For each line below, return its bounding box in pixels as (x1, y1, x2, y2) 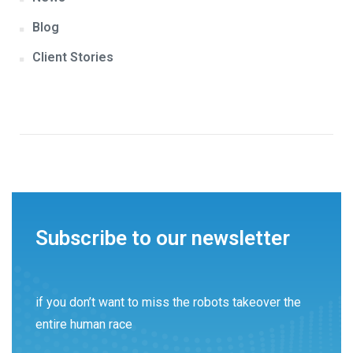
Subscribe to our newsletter (35, 226, 290, 251)
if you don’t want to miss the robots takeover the (35, 295, 301, 310)
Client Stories (32, 50, 113, 65)
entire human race (35, 317, 132, 333)
